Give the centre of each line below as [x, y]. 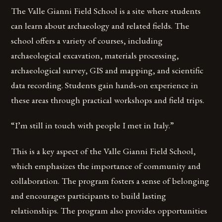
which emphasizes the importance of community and [106, 166]
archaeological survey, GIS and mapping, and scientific [107, 70]
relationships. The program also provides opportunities [109, 210]
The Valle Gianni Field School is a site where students [106, 11]
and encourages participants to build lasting [89, 195]
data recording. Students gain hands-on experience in [105, 85]
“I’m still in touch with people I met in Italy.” [93, 125]
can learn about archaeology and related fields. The [100, 26]
